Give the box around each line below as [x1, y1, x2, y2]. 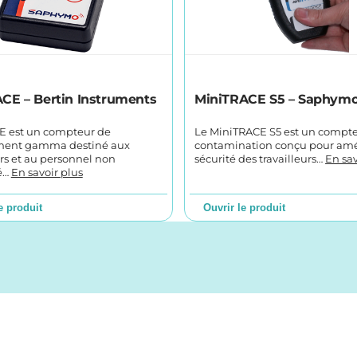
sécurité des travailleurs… [194, 153, 326, 166]
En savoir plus [10, 167, 83, 179]
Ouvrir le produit [203, 202, 286, 214]
